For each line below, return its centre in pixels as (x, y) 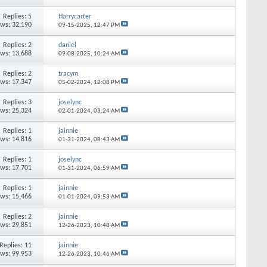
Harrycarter (74, 16)
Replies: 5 (18, 16)
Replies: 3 (18, 102)
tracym (68, 74)
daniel (67, 45)
